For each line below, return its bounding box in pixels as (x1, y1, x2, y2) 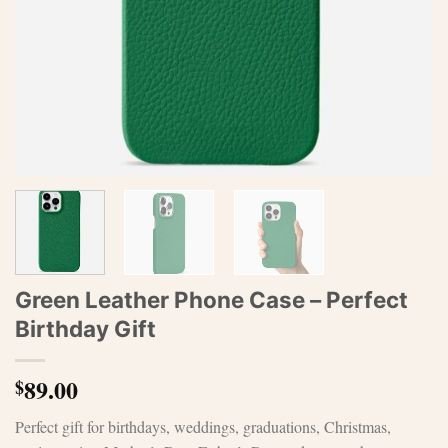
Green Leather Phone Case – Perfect (15, 285, 408, 313)
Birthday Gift (15, 314, 156, 342)
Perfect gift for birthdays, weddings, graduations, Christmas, (15, 415, 391, 437)
